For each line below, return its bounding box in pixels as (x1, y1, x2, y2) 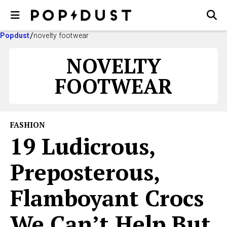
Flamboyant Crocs (10, 182, 204, 213)
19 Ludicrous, (10, 131, 155, 161)
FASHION (10, 120, 45, 130)
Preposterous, (10, 157, 159, 187)
